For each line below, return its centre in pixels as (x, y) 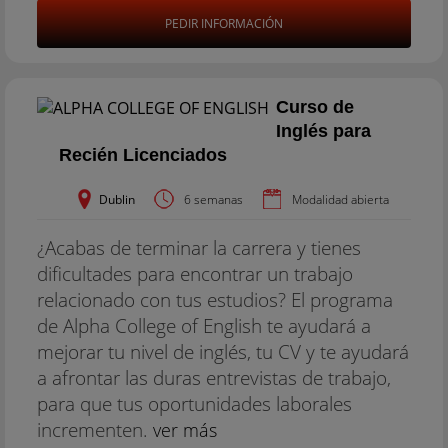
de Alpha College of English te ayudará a (204, 325)
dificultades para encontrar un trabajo (195, 273)
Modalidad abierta (340, 199)
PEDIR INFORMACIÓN (224, 23)
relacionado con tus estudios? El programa (215, 299)
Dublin (117, 199)
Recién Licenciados (143, 155)
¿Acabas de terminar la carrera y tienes (199, 247)
